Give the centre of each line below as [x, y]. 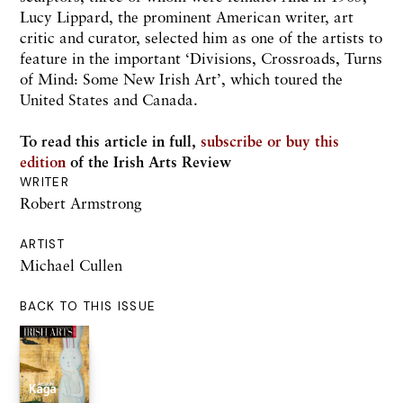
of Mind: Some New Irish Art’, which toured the [181, 78]
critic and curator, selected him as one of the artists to [201, 37]
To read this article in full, [110, 140]
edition [43, 161]
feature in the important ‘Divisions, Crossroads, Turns [201, 58]
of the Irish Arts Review [148, 161]
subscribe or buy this [270, 140]
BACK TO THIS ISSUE [88, 306]
